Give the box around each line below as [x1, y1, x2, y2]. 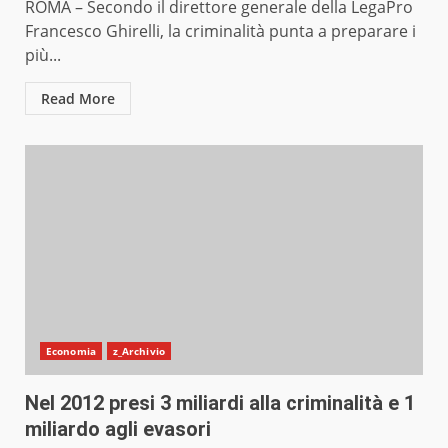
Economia [46, 344, 96, 359]
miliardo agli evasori [25, 417, 211, 442]
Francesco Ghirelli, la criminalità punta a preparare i [25, 20, 416, 43]
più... [25, 44, 61, 67]
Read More [41, 89, 115, 109]
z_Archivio [112, 344, 165, 359]
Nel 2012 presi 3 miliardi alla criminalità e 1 [25, 391, 415, 416]
